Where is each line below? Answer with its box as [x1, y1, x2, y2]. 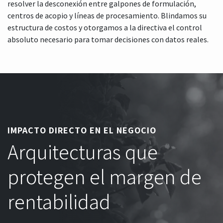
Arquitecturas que [7, 137, 158, 165]
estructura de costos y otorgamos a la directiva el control [7, 22, 202, 32]
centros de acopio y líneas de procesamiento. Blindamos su [7, 10, 207, 20]
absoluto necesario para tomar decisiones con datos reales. [7, 34, 209, 44]
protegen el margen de [7, 162, 202, 190]
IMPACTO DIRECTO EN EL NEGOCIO [7, 124, 156, 136]
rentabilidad [7, 187, 111, 215]
